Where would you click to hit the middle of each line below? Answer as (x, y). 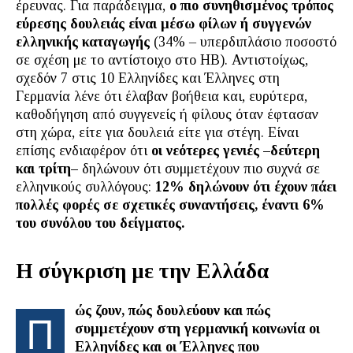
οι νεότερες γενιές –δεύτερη (236, 150)
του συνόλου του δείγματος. (100, 223)
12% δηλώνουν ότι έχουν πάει (244, 187)
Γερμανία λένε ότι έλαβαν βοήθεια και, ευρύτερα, (162, 96)
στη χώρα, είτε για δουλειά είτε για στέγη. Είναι (157, 132)
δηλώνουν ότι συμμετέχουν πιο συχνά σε (199, 169)
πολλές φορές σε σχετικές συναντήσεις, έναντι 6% (170, 205)
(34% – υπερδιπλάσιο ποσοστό (243, 42)
